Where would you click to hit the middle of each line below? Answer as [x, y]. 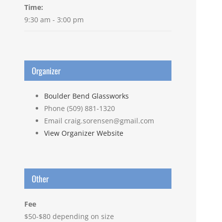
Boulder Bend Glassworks [86, 96]
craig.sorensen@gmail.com [109, 121]
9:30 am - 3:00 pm [54, 20]
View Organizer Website [83, 133]
